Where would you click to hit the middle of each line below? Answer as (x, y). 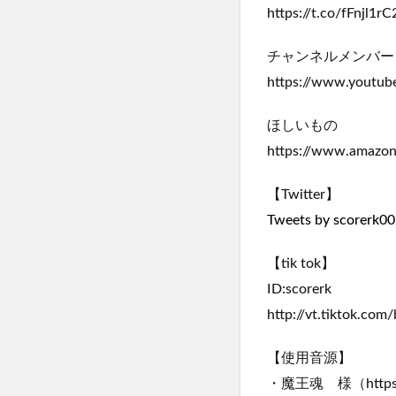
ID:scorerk (299, 289)
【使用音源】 (309, 358)
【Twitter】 (303, 195)
